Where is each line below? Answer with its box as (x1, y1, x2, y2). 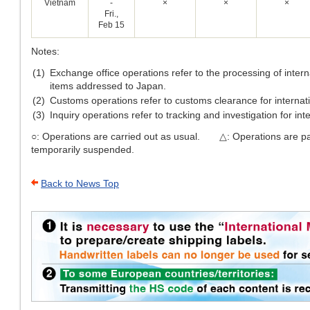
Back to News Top (41, 178, 119, 189)
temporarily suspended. (31, 144, 134, 155)
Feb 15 (98, 20, 125, 30)
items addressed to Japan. (50, 80, 166, 91)
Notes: (31, 46, 60, 57)
